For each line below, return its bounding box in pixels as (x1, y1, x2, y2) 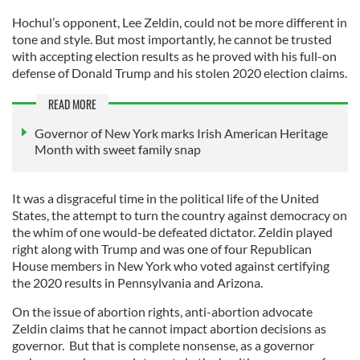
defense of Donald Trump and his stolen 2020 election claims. (12, 64, 347, 80)
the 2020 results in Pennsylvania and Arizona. (12, 274, 263, 290)
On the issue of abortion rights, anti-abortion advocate (12, 303, 313, 319)
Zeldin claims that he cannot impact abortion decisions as (12, 320, 326, 336)
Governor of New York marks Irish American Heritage (35, 125, 328, 141)
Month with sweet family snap (35, 141, 201, 157)
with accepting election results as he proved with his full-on (12, 47, 337, 63)
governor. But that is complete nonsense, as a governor (12, 337, 314, 353)
